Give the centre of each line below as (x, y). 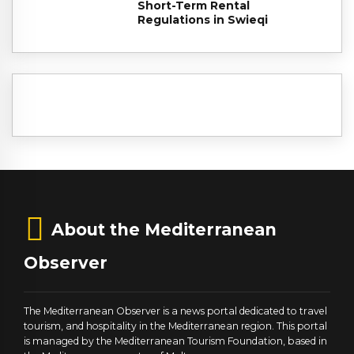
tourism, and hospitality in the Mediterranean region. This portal (175, 326)
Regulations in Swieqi (203, 20)
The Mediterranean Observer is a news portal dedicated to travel (175, 311)
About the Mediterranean (164, 229)
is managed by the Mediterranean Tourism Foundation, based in (175, 341)
